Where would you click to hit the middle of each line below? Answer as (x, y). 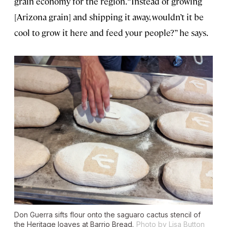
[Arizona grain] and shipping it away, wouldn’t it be (109, 16)
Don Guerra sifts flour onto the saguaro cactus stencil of (107, 214)
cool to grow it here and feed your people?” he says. (111, 32)
